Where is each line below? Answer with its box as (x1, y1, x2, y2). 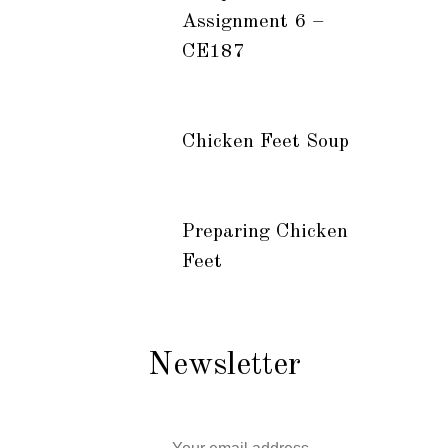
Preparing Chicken (181, 222, 348, 242)
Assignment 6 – (181, 12, 324, 32)
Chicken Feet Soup (182, 132, 349, 152)
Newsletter (147, 350, 301, 382)
